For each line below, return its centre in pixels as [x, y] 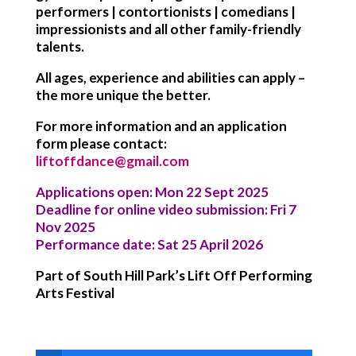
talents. [60, 46]
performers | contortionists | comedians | [165, 12]
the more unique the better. [123, 95]
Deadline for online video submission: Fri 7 [166, 209]
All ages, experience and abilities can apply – [170, 77]
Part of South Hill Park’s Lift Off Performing [174, 275]
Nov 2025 [65, 227]
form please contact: [101, 143]
